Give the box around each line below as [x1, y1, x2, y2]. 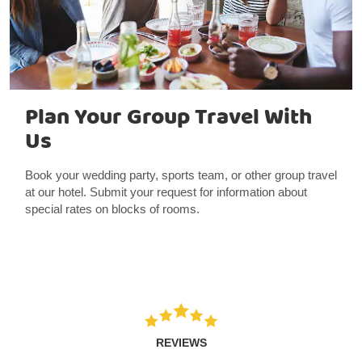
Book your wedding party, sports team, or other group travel [24, 168, 337, 183]
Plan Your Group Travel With [24, 100, 312, 136]
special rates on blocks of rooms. [24, 202, 200, 217]
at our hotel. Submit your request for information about [24, 185, 307, 200]
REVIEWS [155, 336, 207, 350]
